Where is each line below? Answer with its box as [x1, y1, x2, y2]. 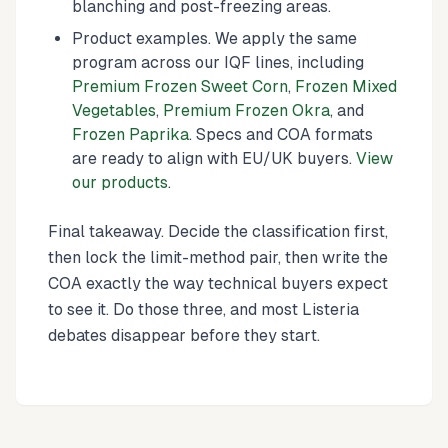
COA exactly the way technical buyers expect [48, 273, 388, 293]
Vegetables [72, 100, 156, 120]
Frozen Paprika [72, 124, 189, 144]
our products [72, 172, 168, 192]
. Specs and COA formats [189, 124, 373, 144]
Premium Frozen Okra [163, 100, 330, 120]
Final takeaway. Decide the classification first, [48, 221, 388, 241]
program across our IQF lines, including [72, 52, 364, 72]
